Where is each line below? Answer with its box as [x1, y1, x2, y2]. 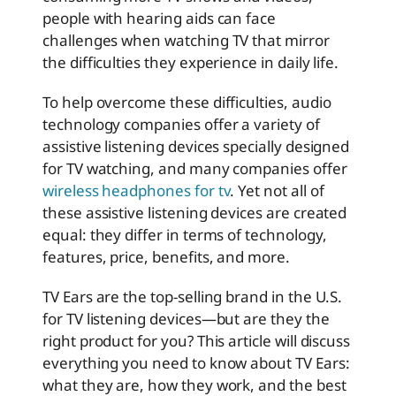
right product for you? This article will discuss [42, 331, 351, 352]
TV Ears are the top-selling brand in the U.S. [42, 286, 343, 308]
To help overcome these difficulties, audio [42, 92, 331, 113]
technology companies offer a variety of [42, 114, 320, 135]
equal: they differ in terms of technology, [42, 225, 327, 246]
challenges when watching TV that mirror [42, 30, 330, 51]
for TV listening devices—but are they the [42, 308, 330, 330]
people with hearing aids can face [42, 8, 277, 29]
